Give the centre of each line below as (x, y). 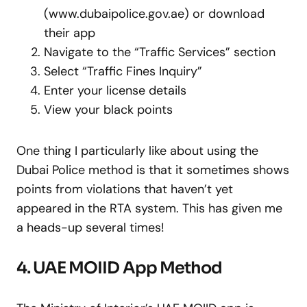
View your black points (108, 109)
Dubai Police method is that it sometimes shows (153, 170)
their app (70, 33)
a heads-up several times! (90, 227)
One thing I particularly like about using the (137, 150)
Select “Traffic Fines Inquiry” (123, 71)
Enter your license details (115, 90)
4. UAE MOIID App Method (119, 268)
